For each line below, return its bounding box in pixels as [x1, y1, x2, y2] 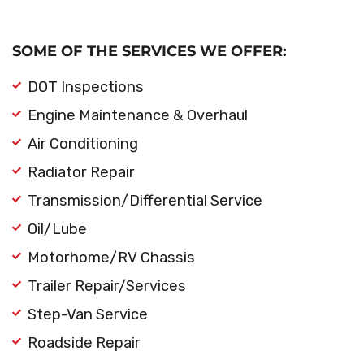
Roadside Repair [27, 334, 141, 353]
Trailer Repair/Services [27, 277, 186, 296]
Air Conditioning [27, 135, 138, 154]
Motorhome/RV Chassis [27, 249, 195, 267]
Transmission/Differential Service [27, 192, 262, 210]
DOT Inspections [27, 78, 144, 97]
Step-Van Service [27, 305, 148, 324]
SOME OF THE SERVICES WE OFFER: [12, 42, 287, 61]
